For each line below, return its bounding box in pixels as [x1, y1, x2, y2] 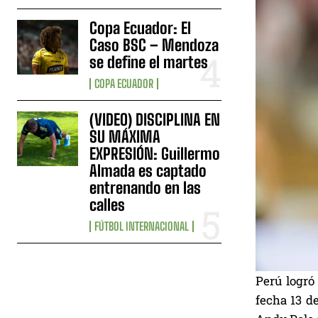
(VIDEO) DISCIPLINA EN [89, 109, 221, 129]
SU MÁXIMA [89, 126, 161, 146]
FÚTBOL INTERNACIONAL [94, 219, 190, 233]
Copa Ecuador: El [89, 18, 192, 38]
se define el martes [89, 52, 209, 72]
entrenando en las [89, 177, 202, 197]
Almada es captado [89, 160, 207, 180]
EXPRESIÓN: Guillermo [89, 143, 221, 163]
